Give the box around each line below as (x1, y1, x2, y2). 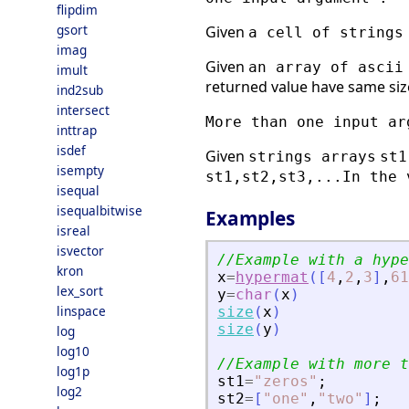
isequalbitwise (57, 202, 142, 219)
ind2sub (57, 81, 103, 99)
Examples (205, 205, 295, 232)
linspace (57, 302, 106, 320)
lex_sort (57, 282, 103, 299)
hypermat (236, 268, 309, 287)
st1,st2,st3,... (205, 168, 342, 186)
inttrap (57, 121, 97, 139)
